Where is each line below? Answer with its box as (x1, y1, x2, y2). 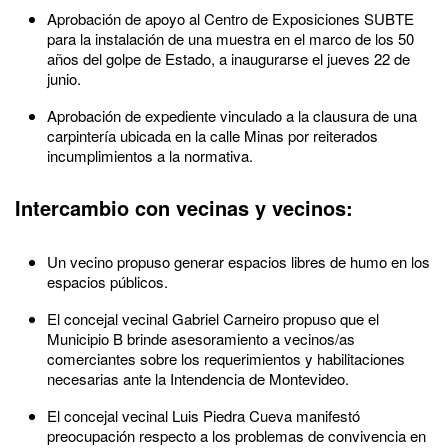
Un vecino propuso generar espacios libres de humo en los (47, 250, 430, 272)
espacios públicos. (47, 270, 172, 292)
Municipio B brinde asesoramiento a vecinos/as (47, 327, 355, 349)
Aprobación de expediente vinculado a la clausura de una (47, 104, 417, 126)
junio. (47, 67, 81, 89)
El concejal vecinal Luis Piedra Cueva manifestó (47, 404, 360, 426)
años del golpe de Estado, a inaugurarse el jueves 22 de (47, 47, 410, 69)
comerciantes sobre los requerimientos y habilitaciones (47, 347, 405, 369)
